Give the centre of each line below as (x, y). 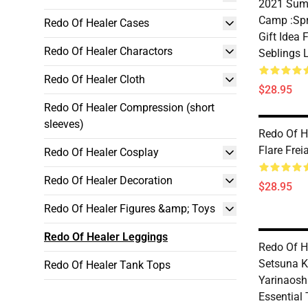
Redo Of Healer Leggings (106, 237)
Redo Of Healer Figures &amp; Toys (130, 209)
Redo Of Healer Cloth (95, 79)
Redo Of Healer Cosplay (101, 152)
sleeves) (64, 124)
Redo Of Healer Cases (97, 23)
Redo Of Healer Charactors (108, 51)
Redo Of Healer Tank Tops (107, 265)
